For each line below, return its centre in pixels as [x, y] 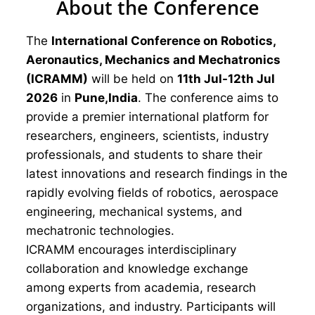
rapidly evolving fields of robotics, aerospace [152, 193]
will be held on [133, 79]
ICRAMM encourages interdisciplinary [131, 250]
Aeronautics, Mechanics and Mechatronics [153, 60]
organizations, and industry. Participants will [151, 307]
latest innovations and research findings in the [157, 174]
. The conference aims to [208, 98]
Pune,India [106, 98]
